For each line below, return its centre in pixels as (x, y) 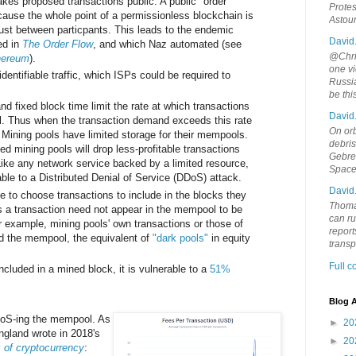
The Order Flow (58, 44)
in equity (229, 238)
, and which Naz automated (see (167, 44)
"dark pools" (180, 238)
